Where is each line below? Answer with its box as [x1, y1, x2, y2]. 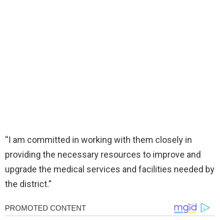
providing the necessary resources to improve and [5, 149, 201, 160]
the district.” [5, 179, 52, 190]
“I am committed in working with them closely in [5, 135, 192, 145]
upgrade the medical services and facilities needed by [5, 164, 215, 175]
